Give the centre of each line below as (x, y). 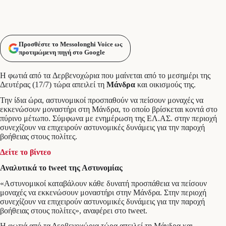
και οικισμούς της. (166, 85)
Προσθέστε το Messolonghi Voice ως (70, 44)
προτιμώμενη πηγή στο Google (62, 52)
